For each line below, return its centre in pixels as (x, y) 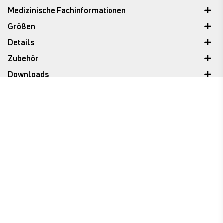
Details (21, 42)
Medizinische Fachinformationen (67, 10)
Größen (22, 26)
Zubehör (23, 58)
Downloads (28, 74)
